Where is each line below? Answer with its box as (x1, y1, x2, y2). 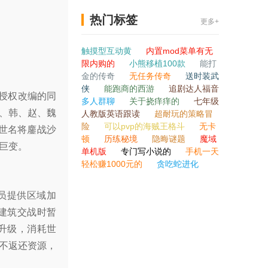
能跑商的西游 (104, 84, 157, 93)
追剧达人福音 (169, 84, 219, 93)
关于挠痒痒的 (129, 96, 182, 106)
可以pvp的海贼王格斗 (104, 121, 187, 131)
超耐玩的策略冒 (154, 109, 213, 118)
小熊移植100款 (129, 59, 188, 68)
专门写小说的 (121, 147, 173, 156)
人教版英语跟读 (81, 109, 142, 118)
